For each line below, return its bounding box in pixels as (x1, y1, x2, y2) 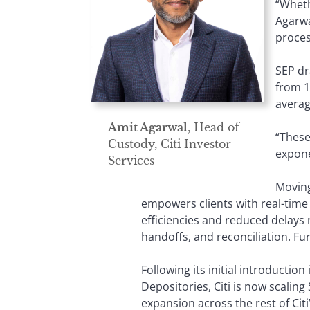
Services (108, 154, 154, 167)
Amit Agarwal (108, 120, 188, 134)
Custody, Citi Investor (108, 137, 231, 151)
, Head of (188, 120, 239, 134)
